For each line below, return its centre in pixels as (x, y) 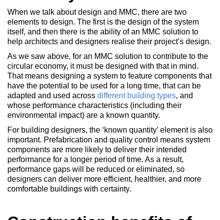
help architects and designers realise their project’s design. (109, 41)
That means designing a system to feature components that (110, 76)
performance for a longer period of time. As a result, (96, 159)
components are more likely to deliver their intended (97, 150)
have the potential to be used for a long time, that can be (104, 86)
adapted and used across (52, 96)
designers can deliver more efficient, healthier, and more (104, 179)
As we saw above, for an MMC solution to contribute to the (108, 56)
